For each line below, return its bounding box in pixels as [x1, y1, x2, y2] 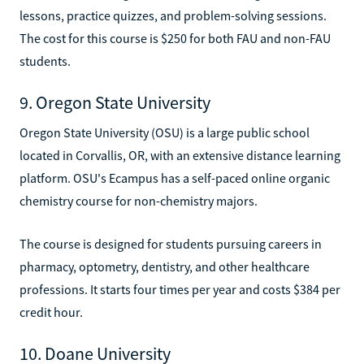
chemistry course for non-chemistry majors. [19, 192, 258, 209]
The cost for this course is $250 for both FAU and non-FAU [19, 29, 331, 46]
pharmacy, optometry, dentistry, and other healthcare [19, 258, 310, 275]
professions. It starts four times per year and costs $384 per [19, 280, 340, 297]
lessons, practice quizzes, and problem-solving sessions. [19, 6, 327, 24]
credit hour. [19, 303, 83, 320]
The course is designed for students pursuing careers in [19, 235, 322, 252]
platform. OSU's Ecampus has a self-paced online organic [19, 169, 330, 186]
